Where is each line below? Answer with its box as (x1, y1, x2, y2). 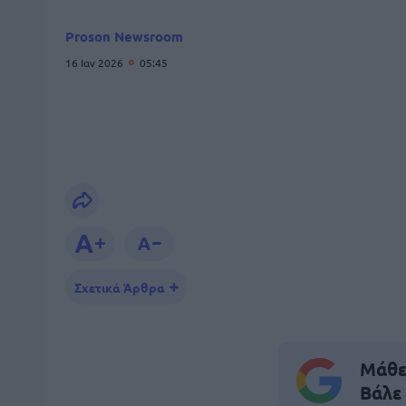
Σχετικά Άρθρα (74, 279, 165, 296)
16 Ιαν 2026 (65, 55, 126, 70)
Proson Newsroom (65, 27, 183, 45)
